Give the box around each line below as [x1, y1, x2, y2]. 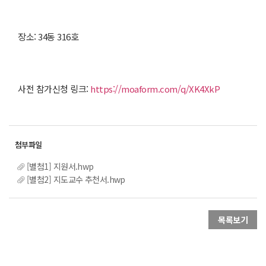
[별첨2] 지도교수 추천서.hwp [27, 173, 125, 186]
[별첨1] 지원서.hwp [27, 160, 94, 172]
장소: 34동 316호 [18, 30, 78, 43]
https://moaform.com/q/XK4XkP [90, 82, 220, 95]
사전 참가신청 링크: [18, 82, 90, 95]
